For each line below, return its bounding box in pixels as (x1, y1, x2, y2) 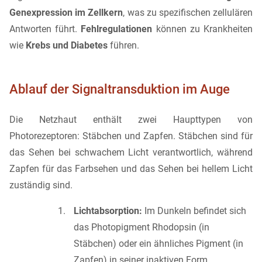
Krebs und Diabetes (26, 40, 108, 51)
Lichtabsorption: (74, 205, 142, 216)
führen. (108, 40, 139, 51)
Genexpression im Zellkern (9, 7, 123, 19)
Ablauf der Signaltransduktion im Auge (9, 81, 230, 97)
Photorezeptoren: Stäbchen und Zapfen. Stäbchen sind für (9, 130, 253, 142)
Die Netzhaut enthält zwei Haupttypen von (9, 113, 253, 125)
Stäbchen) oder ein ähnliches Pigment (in (74, 237, 243, 249)
